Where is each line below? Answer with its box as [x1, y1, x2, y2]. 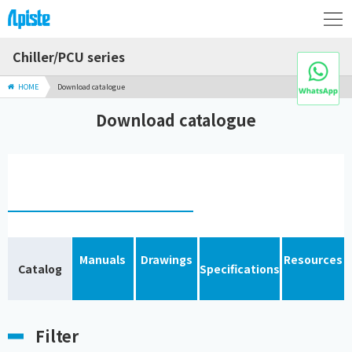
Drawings [141, 251, 193, 268]
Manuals [79, 251, 126, 268]
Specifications [200, 260, 280, 277]
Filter [35, 324, 79, 348]
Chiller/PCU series [13, 47, 125, 66]
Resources [284, 251, 343, 268]
